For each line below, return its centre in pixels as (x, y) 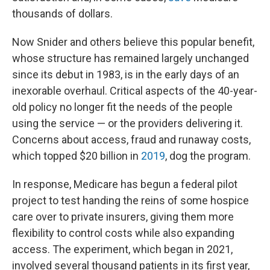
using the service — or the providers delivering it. (127, 123)
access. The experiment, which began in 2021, (122, 249)
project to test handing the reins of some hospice (130, 200)
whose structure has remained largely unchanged (130, 58)
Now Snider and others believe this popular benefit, (133, 42)
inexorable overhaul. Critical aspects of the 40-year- (135, 91)
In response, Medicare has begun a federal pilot (125, 184)
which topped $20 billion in (77, 156)
